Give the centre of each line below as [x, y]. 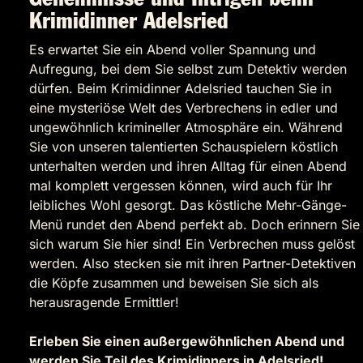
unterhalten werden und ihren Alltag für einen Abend [188, 167]
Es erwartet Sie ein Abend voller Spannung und [173, 50]
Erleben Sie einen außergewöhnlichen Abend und [187, 342]
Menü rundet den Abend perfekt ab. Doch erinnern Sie [194, 225]
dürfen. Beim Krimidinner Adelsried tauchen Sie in [180, 89]
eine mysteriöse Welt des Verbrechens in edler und [184, 108]
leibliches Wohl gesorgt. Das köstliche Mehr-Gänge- [188, 205]
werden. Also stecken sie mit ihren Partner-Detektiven [192, 264]
